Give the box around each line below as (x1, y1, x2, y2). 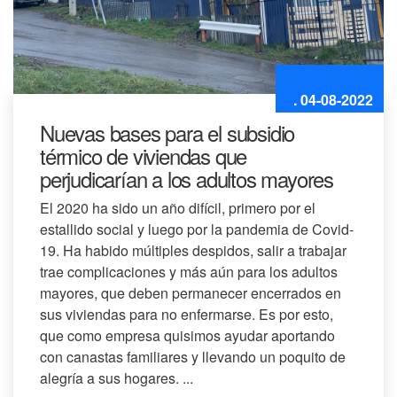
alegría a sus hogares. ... (40, 368, 193, 389)
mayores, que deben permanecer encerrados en (40, 283, 341, 304)
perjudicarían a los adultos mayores (40, 163, 333, 195)
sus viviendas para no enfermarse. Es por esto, (40, 304, 333, 325)
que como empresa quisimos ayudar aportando (40, 325, 335, 346)
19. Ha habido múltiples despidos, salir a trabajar (40, 240, 346, 261)
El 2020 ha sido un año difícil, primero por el (40, 198, 315, 219)
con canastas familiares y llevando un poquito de (40, 346, 346, 368)
